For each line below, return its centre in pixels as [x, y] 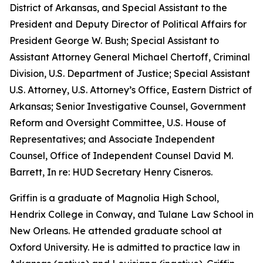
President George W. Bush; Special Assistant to [114, 41]
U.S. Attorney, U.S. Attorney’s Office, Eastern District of [131, 90]
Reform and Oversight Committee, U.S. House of [118, 123]
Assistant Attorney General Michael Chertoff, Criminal [130, 57]
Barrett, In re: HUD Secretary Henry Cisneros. [111, 172]
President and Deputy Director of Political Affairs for [128, 24]
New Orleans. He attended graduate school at [116, 231]
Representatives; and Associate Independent [112, 139]
